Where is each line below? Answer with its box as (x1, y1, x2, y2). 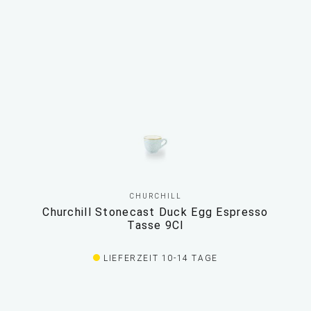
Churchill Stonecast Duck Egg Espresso (42, 205, 269, 219)
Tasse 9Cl (127, 219, 184, 233)
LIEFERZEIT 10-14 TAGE (103, 253, 218, 264)
